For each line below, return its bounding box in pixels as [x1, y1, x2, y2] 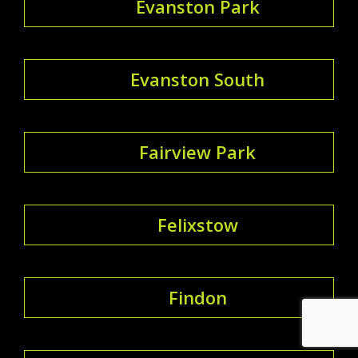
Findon [168, 284, 227, 309]
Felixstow [157, 212, 238, 237]
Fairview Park [139, 139, 256, 164]
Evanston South [130, 66, 265, 91]
